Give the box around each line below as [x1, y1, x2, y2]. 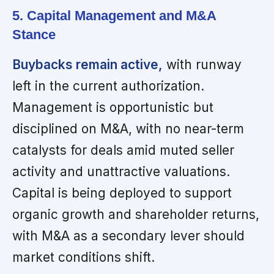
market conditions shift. [12, 250, 155, 265]
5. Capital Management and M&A [12, 8, 216, 24]
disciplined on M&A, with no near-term [12, 121, 244, 137]
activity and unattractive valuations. [12, 164, 230, 180]
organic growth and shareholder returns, [12, 207, 259, 223]
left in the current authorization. [12, 78, 204, 94]
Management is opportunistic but [12, 100, 213, 116]
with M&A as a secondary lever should [12, 228, 245, 244]
